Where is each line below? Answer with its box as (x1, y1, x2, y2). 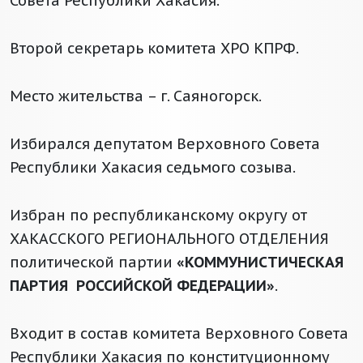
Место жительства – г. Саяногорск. (10, 87, 262, 106)
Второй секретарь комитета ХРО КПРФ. (10, 39, 299, 58)
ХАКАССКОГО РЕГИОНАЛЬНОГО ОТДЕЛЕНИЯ (10, 229, 329, 249)
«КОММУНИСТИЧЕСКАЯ (177, 253, 348, 272)
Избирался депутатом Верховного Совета (10, 135, 320, 154)
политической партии (10, 253, 177, 272)
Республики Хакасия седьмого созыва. (10, 158, 296, 177)
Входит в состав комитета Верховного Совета (10, 324, 348, 344)
